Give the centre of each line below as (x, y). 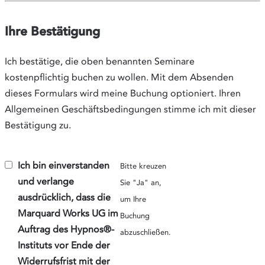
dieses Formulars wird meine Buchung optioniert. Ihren (123, 93)
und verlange (46, 181)
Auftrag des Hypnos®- (66, 229)
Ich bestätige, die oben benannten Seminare (100, 61)
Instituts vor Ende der (64, 245)
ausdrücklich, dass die (64, 197)
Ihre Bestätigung (52, 31)
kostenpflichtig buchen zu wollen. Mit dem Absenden (119, 77)
